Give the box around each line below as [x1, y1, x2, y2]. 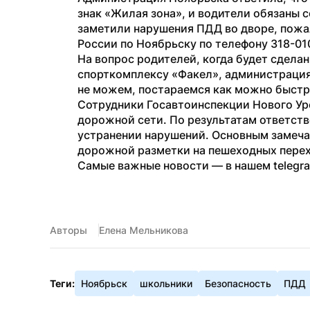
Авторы [50, 224, 87, 236]
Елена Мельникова [99, 224, 188, 236]
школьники [140, 277, 192, 289]
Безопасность [205, 277, 271, 289]
